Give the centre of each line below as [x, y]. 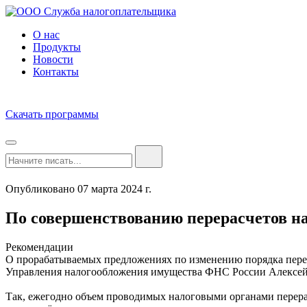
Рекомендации [39, 247]
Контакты [56, 72]
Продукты [57, 47]
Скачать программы [52, 114]
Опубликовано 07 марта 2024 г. [78, 189]
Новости [53, 59]
